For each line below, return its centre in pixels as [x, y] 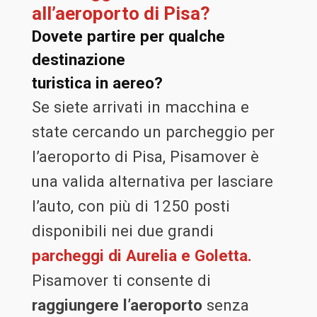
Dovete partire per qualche [128, 36]
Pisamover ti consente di [121, 281]
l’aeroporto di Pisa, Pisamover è [145, 157]
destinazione [78, 60]
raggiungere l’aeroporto [117, 305]
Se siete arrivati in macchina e [140, 107]
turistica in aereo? [97, 83]
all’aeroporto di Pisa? [121, 14]
